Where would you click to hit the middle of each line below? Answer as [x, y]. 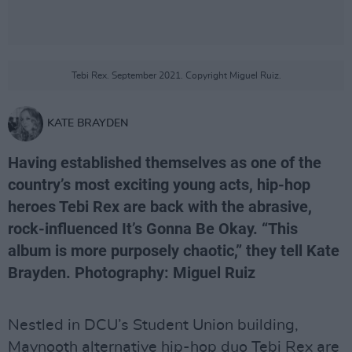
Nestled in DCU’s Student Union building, [153, 325]
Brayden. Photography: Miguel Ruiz [132, 273]
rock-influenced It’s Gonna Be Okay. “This [153, 229]
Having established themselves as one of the [165, 163]
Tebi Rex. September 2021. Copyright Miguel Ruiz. [176, 75]
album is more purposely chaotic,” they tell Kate [174, 251]
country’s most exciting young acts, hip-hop [159, 185]
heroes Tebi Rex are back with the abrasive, [160, 207]
